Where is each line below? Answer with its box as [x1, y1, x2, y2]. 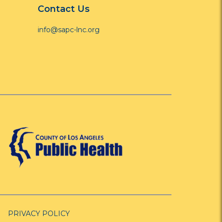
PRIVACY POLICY [8, 209, 70, 218]
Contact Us [38, 3, 90, 14]
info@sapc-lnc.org [38, 25, 100, 34]
